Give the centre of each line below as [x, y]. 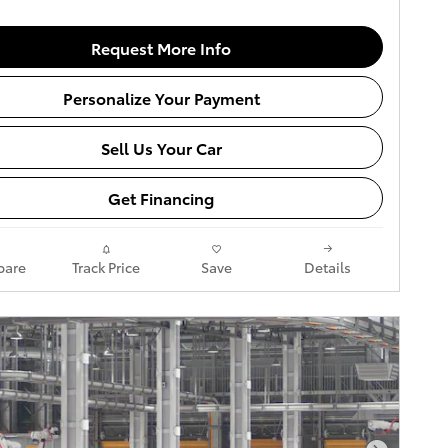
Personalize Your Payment [161, 97]
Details [327, 266]
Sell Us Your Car [161, 147]
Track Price [105, 266]
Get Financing [161, 198]
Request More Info [161, 47]
